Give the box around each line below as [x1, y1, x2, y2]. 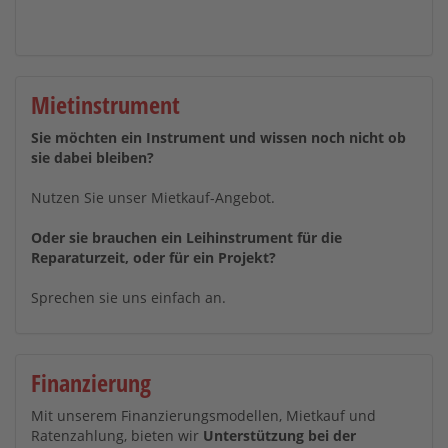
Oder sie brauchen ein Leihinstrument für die [31, 228, 342, 247]
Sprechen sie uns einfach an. [31, 288, 226, 307]
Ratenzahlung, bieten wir [31, 426, 203, 445]
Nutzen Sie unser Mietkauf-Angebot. [31, 188, 275, 207]
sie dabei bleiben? [31, 148, 154, 167]
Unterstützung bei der [203, 426, 356, 445]
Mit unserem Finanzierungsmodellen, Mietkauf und [31, 406, 376, 425]
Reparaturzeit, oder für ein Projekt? [31, 248, 276, 267]
